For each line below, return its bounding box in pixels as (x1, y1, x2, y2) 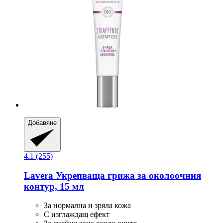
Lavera (24, 170, 53, 181)
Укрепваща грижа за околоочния (53, 170, 201, 181)
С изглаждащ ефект (44, 210, 110, 219)
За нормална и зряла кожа (44, 201, 131, 210)
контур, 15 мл (24, 181, 84, 192)
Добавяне (28, 118, 57, 126)
